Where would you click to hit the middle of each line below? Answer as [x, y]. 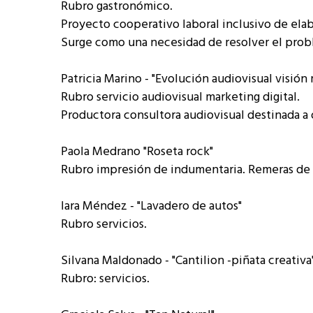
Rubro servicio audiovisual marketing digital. [180, 97]
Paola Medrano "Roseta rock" [137, 152]
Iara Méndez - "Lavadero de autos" [151, 206]
